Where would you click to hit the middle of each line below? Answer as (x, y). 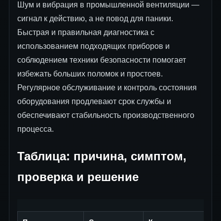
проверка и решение (78, 177)
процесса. (36, 129)
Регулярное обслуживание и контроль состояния (107, 88)
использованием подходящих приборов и (93, 46)
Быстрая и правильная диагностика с (86, 33)
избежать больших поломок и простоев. (90, 74)
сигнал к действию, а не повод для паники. (95, 19)
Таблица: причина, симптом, (102, 156)
